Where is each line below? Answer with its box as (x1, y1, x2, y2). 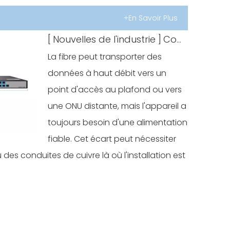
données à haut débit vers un (48, 67, 167, 79)
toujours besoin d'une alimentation (48, 117, 188, 128)
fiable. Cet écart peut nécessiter (48, 133, 177, 145)
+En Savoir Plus (124, 13, 178, 23)
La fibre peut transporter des (48, 51, 162, 63)
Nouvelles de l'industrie (53, 33, 156, 46)
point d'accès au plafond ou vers (48, 84, 182, 95)
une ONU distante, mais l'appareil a (48, 100, 187, 112)
